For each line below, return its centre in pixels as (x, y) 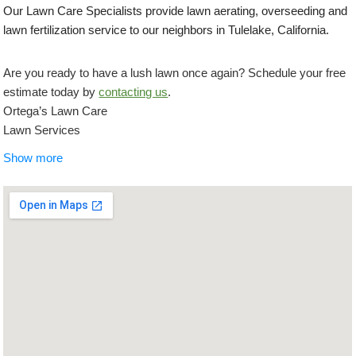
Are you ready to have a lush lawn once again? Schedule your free (175, 72)
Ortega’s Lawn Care (56, 110)
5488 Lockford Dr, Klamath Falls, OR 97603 (116, 168)
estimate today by (51, 91)
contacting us (133, 91)
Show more (33, 158)
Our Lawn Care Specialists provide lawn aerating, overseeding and (176, 10)
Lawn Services (42, 130)
